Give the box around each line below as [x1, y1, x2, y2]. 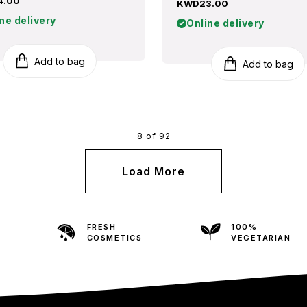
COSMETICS [86, 232, 142, 243]
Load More [122, 164, 185, 178]
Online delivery [186, 17, 265, 29]
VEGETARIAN [231, 232, 291, 243]
